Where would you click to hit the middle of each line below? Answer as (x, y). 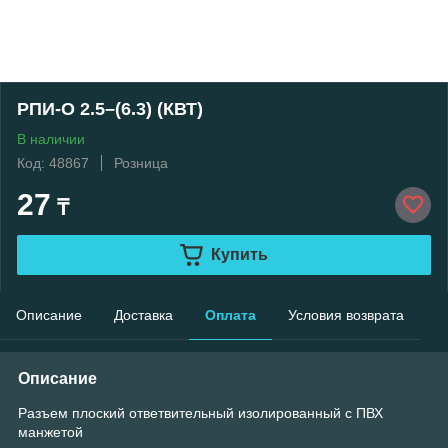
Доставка (143, 315)
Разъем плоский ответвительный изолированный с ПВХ (200, 413)
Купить (239, 254)
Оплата (230, 315)
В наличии (51, 139)
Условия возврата (346, 315)
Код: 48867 (53, 163)
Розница (141, 163)
